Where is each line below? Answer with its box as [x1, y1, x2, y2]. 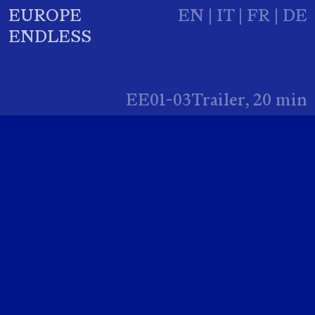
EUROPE [8, 4, 82, 25]
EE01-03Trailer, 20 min [125, 89, 307, 110]
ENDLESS [8, 25, 91, 46]
